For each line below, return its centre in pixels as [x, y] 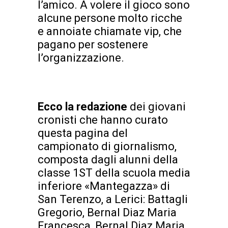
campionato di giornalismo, [107, 146]
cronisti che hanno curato [103, 120]
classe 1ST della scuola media [114, 173]
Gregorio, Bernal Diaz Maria [107, 212]
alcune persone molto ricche [110, 18]
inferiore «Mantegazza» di [104, 186]
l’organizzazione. [81, 58]
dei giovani [158, 106]
